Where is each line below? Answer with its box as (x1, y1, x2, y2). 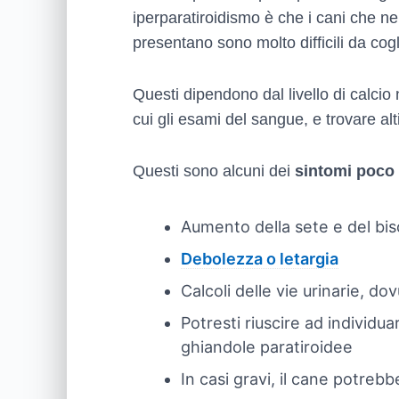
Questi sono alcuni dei (133, 162, 295, 180)
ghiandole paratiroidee (181, 337, 354, 356)
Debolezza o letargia (181, 248, 339, 268)
